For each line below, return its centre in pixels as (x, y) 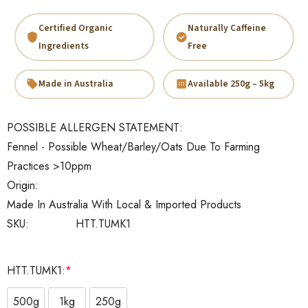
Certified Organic (76, 28)
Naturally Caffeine (227, 28)
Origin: (23, 186)
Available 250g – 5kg (231, 84)
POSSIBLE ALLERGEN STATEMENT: (95, 128)
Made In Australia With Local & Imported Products (124, 205)
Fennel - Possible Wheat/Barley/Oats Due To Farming (133, 147)
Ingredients (64, 46)
